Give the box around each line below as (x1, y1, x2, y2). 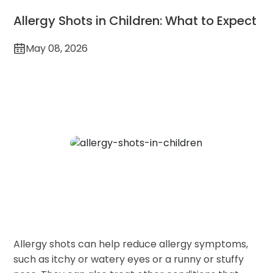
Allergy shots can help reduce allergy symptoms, (13, 237, 249, 251)
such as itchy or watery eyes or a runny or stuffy (13, 252, 244, 266)
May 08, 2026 (26, 41, 88, 55)
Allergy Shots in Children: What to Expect (13, 12, 257, 29)
